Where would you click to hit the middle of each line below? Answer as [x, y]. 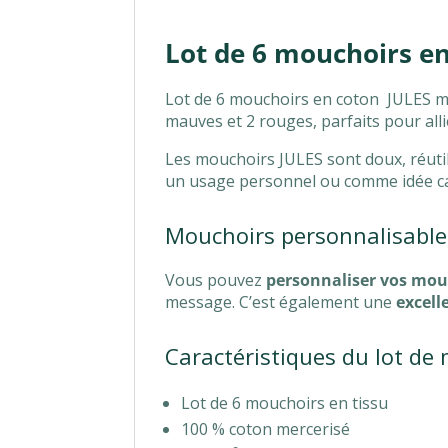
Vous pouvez [216, 280]
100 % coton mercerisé [266, 428]
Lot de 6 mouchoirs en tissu [285, 402]
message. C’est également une [281, 302]
